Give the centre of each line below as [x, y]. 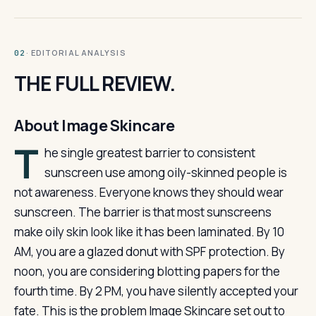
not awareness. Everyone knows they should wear [149, 192]
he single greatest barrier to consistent [150, 153]
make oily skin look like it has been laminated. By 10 [149, 232]
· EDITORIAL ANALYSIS [76, 53]
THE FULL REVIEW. [95, 83]
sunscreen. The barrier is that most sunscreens [143, 212]
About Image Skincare [95, 126]
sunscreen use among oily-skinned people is [165, 172]
